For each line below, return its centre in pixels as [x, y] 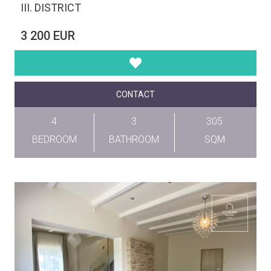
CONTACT [135, 95]
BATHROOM [134, 140]
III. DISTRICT [51, 8]
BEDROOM [54, 140]
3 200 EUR [48, 36]
